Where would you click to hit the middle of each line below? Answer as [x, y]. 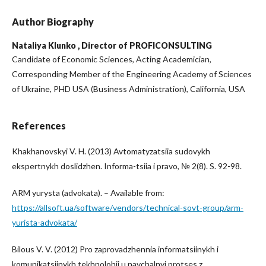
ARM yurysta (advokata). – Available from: [88, 193]
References [39, 126]
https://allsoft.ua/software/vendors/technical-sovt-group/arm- [128, 208]
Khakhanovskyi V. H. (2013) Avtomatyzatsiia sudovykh [111, 151]
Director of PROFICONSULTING [147, 45]
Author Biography [53, 22]
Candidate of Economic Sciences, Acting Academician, [112, 59]
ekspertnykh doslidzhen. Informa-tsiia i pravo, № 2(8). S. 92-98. [127, 166]
